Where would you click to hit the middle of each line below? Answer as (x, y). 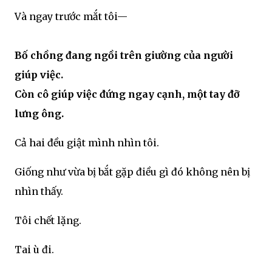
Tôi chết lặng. (48, 220)
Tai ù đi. (34, 249)
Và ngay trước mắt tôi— (71, 16)
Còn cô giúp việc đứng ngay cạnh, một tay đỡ (127, 94)
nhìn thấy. (39, 191)
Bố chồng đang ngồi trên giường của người (124, 55)
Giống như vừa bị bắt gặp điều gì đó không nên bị (132, 172)
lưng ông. (39, 113)
